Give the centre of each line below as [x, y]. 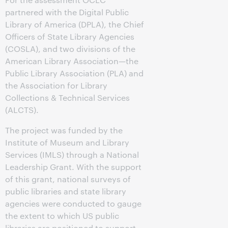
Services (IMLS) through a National [72, 154]
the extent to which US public [62, 216]
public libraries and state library [66, 191]
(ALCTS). [22, 110]
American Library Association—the [72, 61]
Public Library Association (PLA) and [74, 73]
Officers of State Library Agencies [70, 36]
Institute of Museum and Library [67, 142]
